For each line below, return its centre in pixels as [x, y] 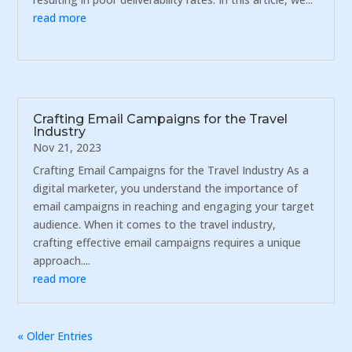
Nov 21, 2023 [68, 147]
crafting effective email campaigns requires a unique [167, 242]
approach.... [62, 260]
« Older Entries [55, 335]
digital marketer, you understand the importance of [166, 188]
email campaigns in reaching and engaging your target [174, 206]
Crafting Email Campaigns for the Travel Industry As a [171, 170]
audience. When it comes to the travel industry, [155, 224]
